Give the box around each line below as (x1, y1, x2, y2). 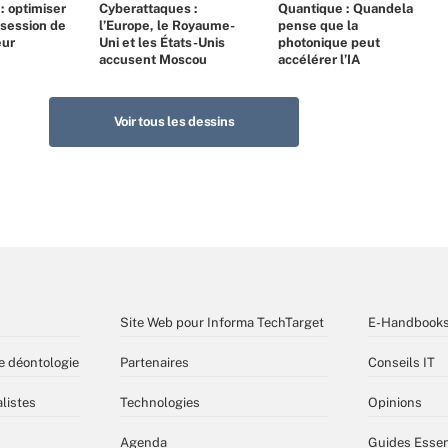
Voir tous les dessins (113, 114, 235, 129)
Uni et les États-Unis (99, 35, 225, 50)
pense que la (278, 18, 358, 33)
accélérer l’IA (278, 52, 360, 67)
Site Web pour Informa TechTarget (120, 315, 324, 330)
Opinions (368, 395, 422, 410)
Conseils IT (368, 355, 435, 370)
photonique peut (278, 35, 380, 50)
